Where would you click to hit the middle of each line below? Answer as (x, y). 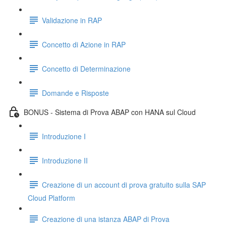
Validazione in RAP (72, 20)
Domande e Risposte (75, 93)
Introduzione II (65, 160)
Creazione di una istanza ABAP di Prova (106, 219)
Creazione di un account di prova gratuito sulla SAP (124, 184)
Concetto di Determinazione (86, 68)
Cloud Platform (51, 198)
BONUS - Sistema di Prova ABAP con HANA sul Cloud (110, 112)
